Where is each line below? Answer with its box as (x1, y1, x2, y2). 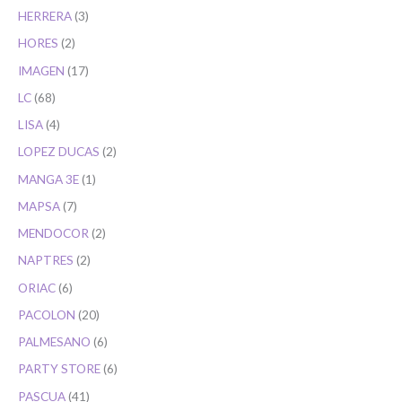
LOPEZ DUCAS (18, 144, 100, 160)
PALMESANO (18, 334, 91, 350)
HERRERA (18, 8, 72, 24)
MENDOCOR (18, 225, 89, 241)
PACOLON (18, 306, 75, 322)
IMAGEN (18, 62, 65, 78)
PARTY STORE (18, 361, 100, 377)
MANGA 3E (18, 170, 79, 187)
